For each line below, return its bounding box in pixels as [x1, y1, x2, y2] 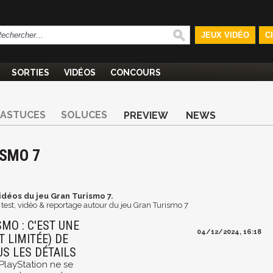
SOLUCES [61, 109, 107, 121]
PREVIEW [124, 110, 168, 121]
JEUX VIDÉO [200, 30, 249, 40]
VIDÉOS [64, 68, 96, 77]
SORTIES [12, 68, 49, 77]
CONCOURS [110, 68, 161, 77]
